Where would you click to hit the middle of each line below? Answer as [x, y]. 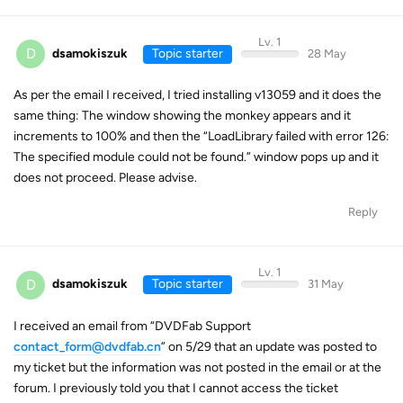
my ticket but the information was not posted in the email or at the [197, 367]
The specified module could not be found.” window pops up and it [196, 157]
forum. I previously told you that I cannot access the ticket [176, 388]
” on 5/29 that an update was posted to [269, 346]
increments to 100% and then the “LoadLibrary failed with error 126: [201, 136]
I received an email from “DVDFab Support [132, 326]
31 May [325, 284]
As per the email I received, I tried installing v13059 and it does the [197, 95]
